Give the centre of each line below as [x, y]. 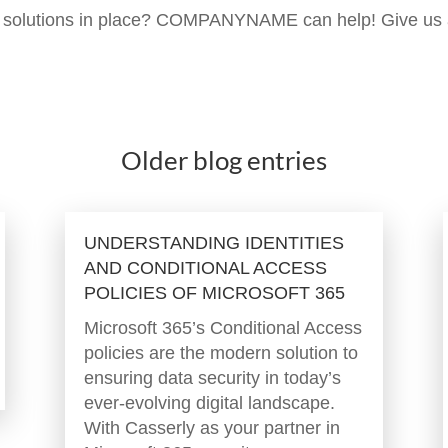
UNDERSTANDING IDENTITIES [213, 243]
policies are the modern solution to [220, 353]
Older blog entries [224, 159]
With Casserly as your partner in [211, 428]
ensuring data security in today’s [212, 378]
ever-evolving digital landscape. [209, 403]
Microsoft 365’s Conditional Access [222, 328]
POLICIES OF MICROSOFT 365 [214, 293]
